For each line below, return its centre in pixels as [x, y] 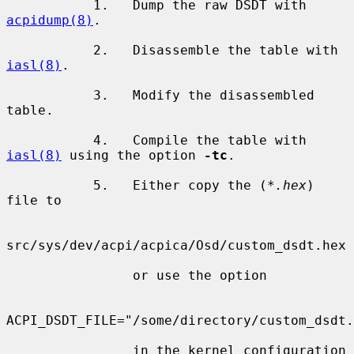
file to [34, 200]
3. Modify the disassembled [50, 95]
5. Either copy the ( [180, 185]
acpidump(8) [50, 20]
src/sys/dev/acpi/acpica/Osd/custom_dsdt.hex [176, 245]
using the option [133, 155]
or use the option [70, 275]
